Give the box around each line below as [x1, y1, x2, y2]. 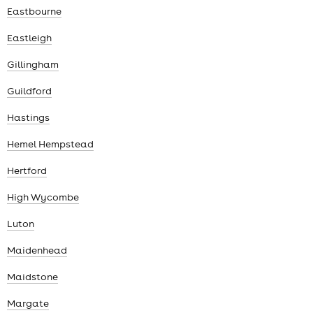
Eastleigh [7, 31, 52, 44]
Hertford [7, 163, 47, 177]
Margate [7, 296, 49, 310]
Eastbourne [7, 4, 61, 17]
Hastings [7, 110, 50, 124]
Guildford [7, 84, 52, 97]
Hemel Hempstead [7, 137, 94, 150]
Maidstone [7, 270, 58, 283]
